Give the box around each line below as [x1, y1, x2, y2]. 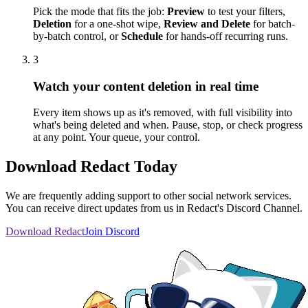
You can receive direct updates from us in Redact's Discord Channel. [5, 202, 302, 214]
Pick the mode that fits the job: [33, 5, 167, 18]
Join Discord [85, 225, 140, 238]
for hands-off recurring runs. [163, 30, 288, 43]
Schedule [121, 30, 163, 43]
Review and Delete [164, 18, 250, 30]
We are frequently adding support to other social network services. [5, 190, 291, 202]
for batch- [250, 18, 295, 30]
